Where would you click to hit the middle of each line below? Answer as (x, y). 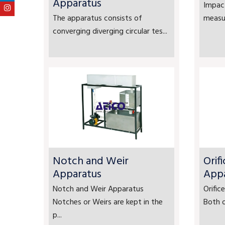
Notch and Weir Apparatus (98, 189)
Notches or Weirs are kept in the (108, 202)
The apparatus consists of (97, 19)
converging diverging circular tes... (110, 32)
